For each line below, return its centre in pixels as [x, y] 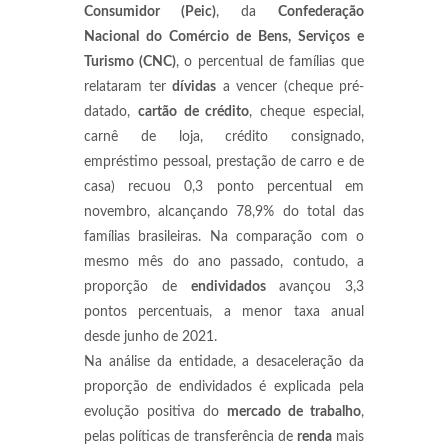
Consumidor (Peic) [150, 12]
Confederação [321, 12]
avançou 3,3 [314, 287]
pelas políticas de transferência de [190, 437]
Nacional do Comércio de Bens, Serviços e [224, 37]
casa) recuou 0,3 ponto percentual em [224, 187]
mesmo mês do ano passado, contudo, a [224, 262]
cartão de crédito [193, 112]
